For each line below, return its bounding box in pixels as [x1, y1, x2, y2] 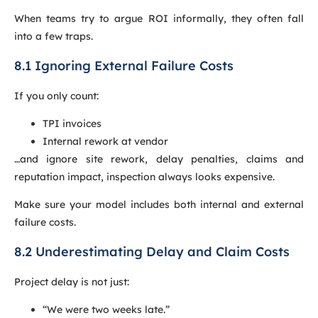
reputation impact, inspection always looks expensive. [14, 170, 275, 183]
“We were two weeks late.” [43, 303, 170, 317]
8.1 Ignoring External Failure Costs [14, 57, 234, 74]
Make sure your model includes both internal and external [14, 198, 304, 212]
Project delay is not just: [14, 275, 129, 288]
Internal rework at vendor [43, 134, 168, 148]
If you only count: [14, 89, 99, 102]
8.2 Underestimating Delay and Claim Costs [14, 243, 290, 260]
